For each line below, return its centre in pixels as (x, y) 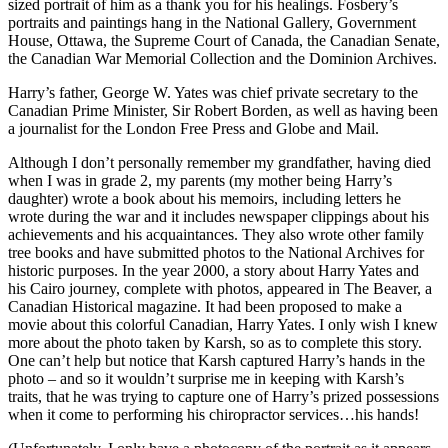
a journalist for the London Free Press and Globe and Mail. (193, 128)
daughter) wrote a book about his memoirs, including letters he (204, 198)
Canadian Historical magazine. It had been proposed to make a (205, 306)
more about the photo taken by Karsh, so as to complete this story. (215, 342)
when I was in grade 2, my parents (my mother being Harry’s (200, 180)
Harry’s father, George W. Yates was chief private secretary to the (213, 92)
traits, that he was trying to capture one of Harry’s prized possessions (223, 396)
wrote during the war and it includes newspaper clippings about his (218, 216)
